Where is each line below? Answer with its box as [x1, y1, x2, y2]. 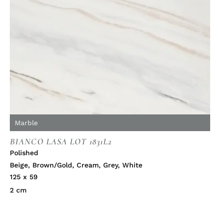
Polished [10, 149, 38, 157]
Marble [15, 119, 38, 127]
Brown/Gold [32, 161, 72, 169]
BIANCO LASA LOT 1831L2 [10, 136, 112, 147]
